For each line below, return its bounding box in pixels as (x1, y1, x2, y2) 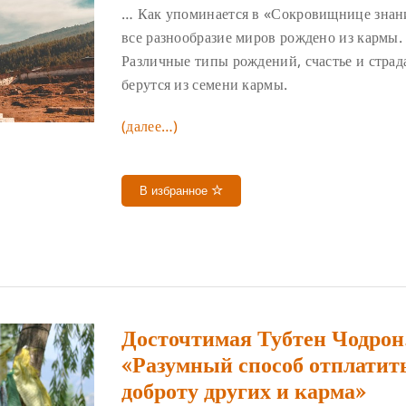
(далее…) (121, 116, 179, 137)
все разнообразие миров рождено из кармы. (121, 26, 402, 47)
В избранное (140, 184, 211, 198)
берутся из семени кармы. (121, 73, 288, 94)
